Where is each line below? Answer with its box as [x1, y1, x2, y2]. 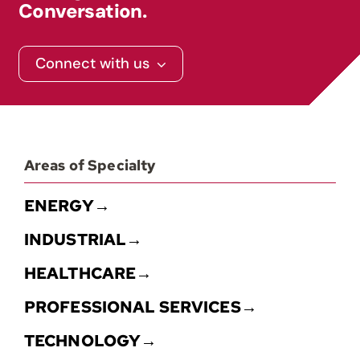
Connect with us [35, 54, 149, 74]
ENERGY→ [23, 195, 110, 217]
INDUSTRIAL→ [23, 229, 143, 251]
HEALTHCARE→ [23, 263, 153, 284]
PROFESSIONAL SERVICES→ [23, 297, 257, 318]
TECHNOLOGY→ [23, 330, 157, 352]
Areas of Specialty [23, 156, 157, 175]
